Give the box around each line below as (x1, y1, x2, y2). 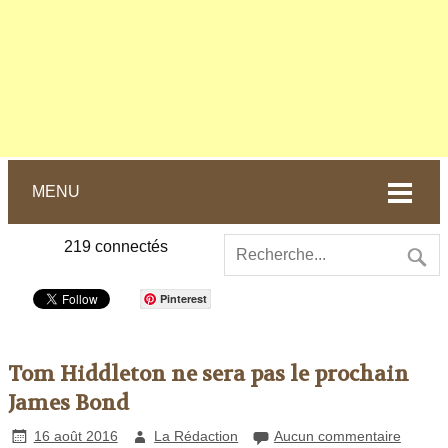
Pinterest (160, 290, 207, 306)
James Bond (8, 389, 129, 417)
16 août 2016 (33, 427, 118, 444)
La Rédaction (154, 427, 239, 444)
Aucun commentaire (273, 427, 401, 444)
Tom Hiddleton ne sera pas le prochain (8, 360, 409, 388)
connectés (91, 237, 168, 255)
